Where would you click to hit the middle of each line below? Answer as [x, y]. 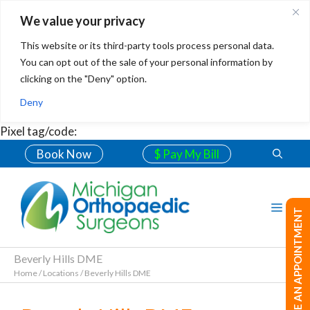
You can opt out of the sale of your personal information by [146, 62]
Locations [61, 273]
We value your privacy [83, 20]
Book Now [64, 154]
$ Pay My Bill [186, 154]
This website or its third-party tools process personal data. [147, 45]
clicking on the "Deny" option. [84, 78]
